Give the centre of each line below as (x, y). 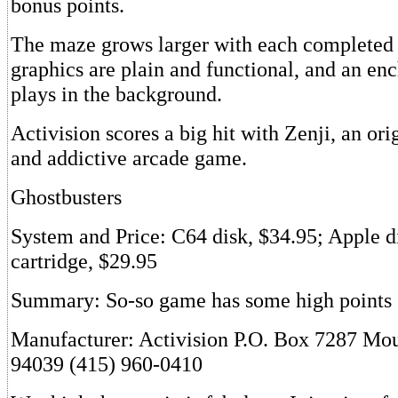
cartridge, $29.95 (84, 261)
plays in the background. (116, 94)
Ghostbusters (66, 197)
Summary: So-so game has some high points (201, 300)
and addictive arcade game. (129, 158)
